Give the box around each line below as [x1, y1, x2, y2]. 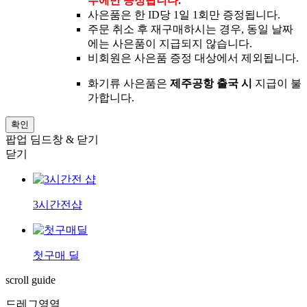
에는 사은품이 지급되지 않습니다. [88, 38, 252, 50]
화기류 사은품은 [88, 77, 170, 90]
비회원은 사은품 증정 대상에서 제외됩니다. [88, 52, 299, 64]
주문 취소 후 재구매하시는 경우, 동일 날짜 [88, 23, 293, 36]
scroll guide [5, 274, 56, 286]
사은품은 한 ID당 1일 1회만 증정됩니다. [88, 9, 286, 21]
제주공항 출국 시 [170, 77, 252, 90]
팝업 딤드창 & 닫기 [5, 134, 99, 146]
